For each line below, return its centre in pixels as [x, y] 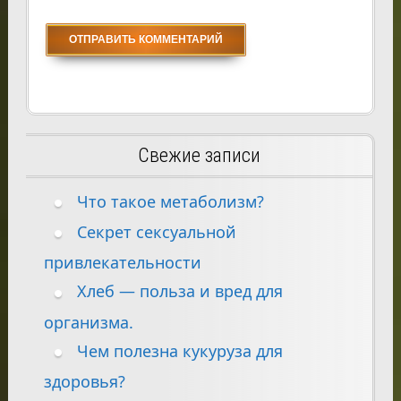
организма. [88, 322]
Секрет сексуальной [156, 232]
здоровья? [84, 381]
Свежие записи [199, 156]
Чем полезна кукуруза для [179, 350]
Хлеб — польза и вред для [179, 291]
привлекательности [122, 263]
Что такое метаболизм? [170, 202]
